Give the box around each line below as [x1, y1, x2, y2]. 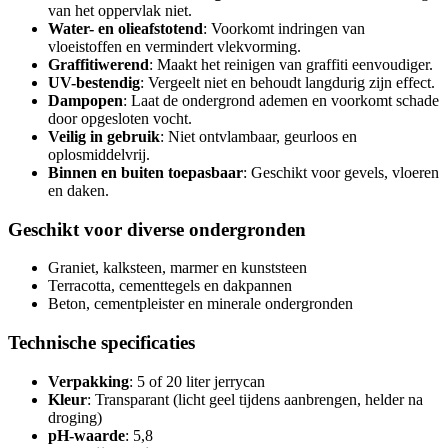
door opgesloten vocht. [48, 109, 192, 127]
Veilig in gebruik [48, 127, 160, 145]
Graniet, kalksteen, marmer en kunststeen [48, 259, 307, 277]
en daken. [48, 181, 109, 199]
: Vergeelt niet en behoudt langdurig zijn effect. [140, 73, 435, 91]
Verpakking [48, 372, 129, 390]
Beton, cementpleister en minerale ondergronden [48, 295, 353, 313]
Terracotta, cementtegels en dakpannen [48, 277, 292, 295]
